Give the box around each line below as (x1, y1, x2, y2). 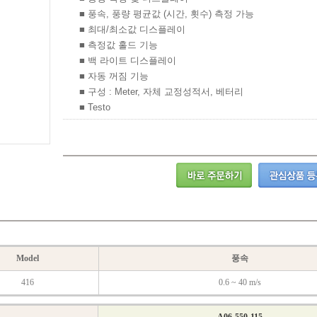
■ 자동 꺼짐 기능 (79, 71, 149, 81)
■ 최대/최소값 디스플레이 (79, 24, 185, 35)
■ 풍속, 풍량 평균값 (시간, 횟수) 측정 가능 (79, 8, 254, 19)
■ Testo (79, 102, 110, 113)
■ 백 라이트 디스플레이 (79, 55, 176, 66)
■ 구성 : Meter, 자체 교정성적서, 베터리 (79, 86, 243, 97)
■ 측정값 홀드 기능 (79, 40, 158, 50)
